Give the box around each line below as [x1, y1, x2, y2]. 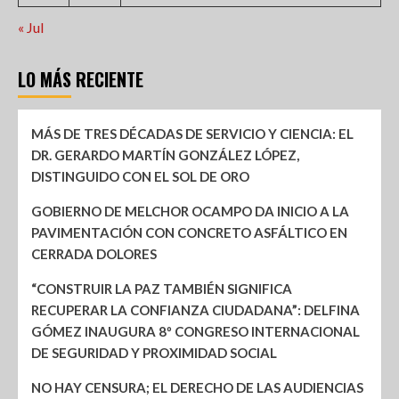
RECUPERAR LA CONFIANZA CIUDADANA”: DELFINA [31, 302, 360, 319]
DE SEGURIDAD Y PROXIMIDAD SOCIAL [31, 345, 277, 362]
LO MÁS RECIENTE [18, 66, 143, 94]
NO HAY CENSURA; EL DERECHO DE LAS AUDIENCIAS [31, 379, 363, 396]
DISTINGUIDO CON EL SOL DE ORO [31, 168, 249, 185]
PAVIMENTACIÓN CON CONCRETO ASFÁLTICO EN [31, 224, 347, 241]
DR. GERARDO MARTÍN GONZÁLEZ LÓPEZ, [31, 147, 299, 164]
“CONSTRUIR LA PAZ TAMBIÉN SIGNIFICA [31, 281, 292, 297]
